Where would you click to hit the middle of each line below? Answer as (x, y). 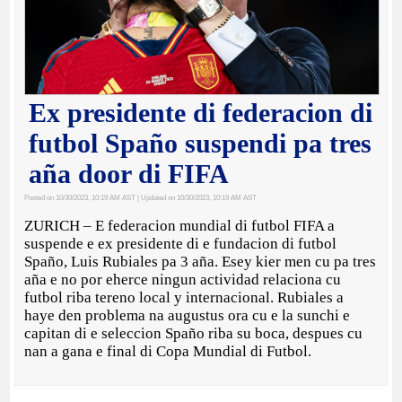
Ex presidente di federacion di (201, 113)
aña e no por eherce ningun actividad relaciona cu (183, 280)
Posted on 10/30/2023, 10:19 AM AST (80, 198)
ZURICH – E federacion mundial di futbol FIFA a (180, 226)
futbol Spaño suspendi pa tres (201, 144)
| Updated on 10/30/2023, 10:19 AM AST (197, 198)
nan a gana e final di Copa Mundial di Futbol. (170, 352)
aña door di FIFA (129, 174)
